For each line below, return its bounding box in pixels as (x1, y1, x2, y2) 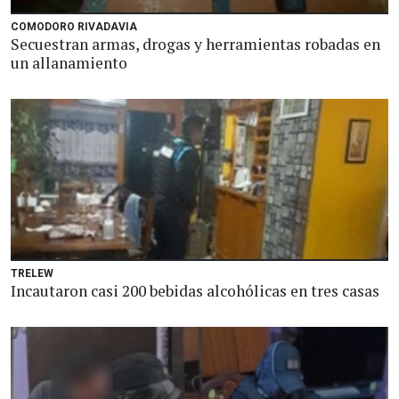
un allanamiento (11, 53, 127, 73)
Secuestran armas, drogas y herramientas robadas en (11, 34, 380, 54)
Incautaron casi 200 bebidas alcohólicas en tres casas (11, 281, 379, 301)
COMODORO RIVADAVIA (11, 20, 137, 33)
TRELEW (11, 267, 53, 280)
